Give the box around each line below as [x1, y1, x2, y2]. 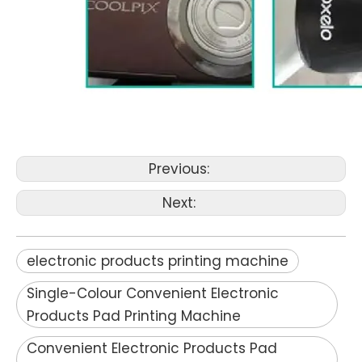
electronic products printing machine [27, 251, 288, 271]
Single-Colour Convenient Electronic [27, 284, 279, 303]
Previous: [149, 159, 213, 179]
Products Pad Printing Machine [27, 306, 241, 326]
